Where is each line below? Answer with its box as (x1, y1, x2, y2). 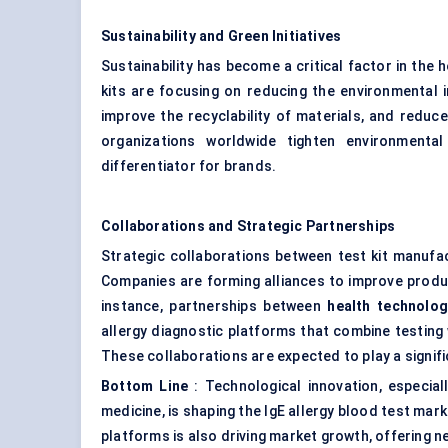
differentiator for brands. (101, 158, 277, 175)
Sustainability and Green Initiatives (101, 28, 342, 45)
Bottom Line (101, 378, 189, 395)
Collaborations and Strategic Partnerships (101, 218, 396, 235)
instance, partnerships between (101, 298, 328, 315)
